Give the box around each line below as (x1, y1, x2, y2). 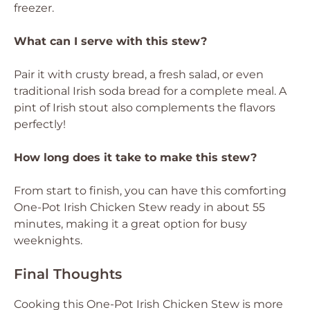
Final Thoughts (14, 266, 122, 282)
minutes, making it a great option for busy (14, 217, 247, 230)
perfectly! (14, 118, 66, 131)
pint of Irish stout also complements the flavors (14, 101, 275, 114)
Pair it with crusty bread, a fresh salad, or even (14, 68, 264, 81)
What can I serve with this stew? (14, 35, 207, 48)
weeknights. (14, 234, 82, 247)
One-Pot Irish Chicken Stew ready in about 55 (14, 201, 265, 214)
